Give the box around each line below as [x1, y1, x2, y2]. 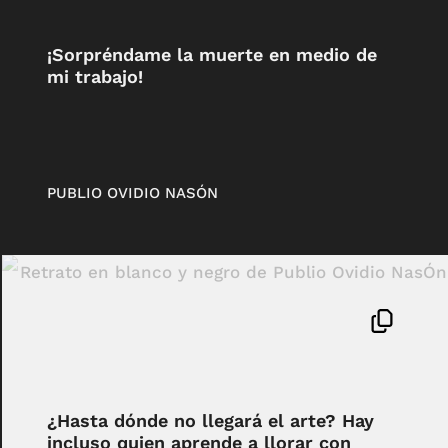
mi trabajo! [46, 66, 143, 88]
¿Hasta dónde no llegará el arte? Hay [46, 409, 374, 431]
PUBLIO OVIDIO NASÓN [46, 183, 218, 202]
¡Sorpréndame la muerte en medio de [46, 44, 377, 66]
